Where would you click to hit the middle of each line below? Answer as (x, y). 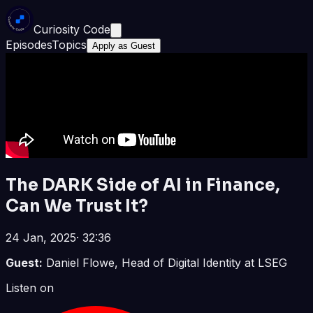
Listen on (30, 287)
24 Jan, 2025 (41, 237)
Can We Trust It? (77, 206)
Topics (69, 45)
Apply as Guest (124, 46)
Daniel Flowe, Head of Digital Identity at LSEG (167, 262)
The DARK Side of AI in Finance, (143, 185)
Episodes (29, 45)
